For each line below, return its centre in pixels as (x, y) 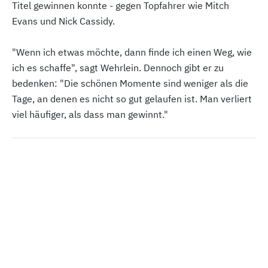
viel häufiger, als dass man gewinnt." (90, 114)
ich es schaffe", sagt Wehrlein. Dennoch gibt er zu (118, 68)
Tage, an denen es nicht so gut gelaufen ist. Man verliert (132, 99)
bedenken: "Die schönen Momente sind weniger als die (130, 83)
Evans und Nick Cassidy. (63, 21)
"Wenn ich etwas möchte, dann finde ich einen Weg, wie (132, 52)
